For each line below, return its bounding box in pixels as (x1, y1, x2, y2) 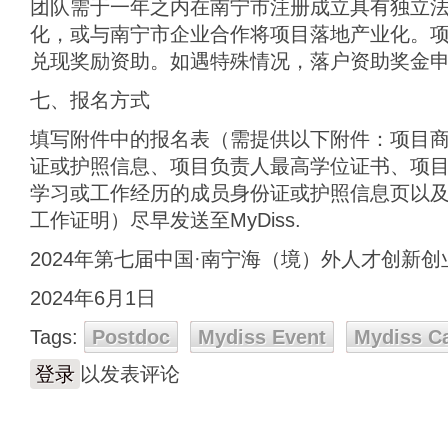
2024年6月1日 (30, 287, 156, 309)
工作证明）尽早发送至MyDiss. (30, 209, 301, 231)
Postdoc (92, 326, 170, 348)
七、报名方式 (30, 89, 150, 111)
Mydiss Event (198, 326, 326, 348)
